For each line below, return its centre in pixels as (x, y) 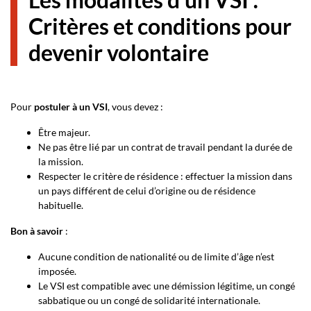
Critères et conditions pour (160, 26)
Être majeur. (64, 132)
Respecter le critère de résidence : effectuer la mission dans (165, 176)
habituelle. (61, 205)
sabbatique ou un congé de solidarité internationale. (149, 300)
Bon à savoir (37, 231)
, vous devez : (135, 107)
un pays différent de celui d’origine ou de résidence (147, 191)
